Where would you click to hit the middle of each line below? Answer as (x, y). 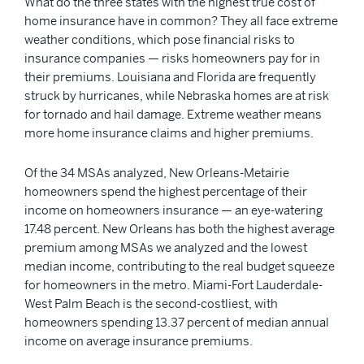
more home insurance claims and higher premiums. (169, 133)
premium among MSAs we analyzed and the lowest (166, 247)
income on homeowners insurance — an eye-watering (173, 210)
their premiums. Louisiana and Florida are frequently (170, 77)
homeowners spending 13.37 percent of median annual (177, 322)
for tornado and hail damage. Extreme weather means (173, 114)
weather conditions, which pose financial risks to (160, 39)
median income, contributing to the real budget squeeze (180, 266)
